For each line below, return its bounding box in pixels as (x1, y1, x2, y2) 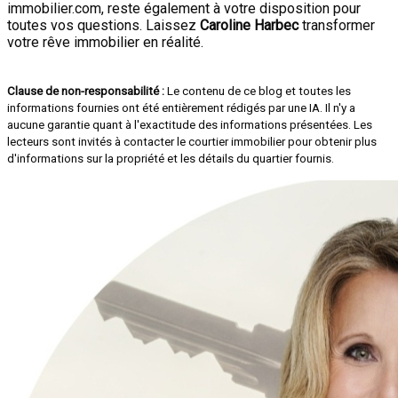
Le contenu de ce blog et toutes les (164, 84, 351, 98)
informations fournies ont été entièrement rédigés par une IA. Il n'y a (7, 101, 355, 115)
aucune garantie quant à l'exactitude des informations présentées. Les (7, 118, 372, 131)
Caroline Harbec (200, 17, 298, 34)
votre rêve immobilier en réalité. (7, 34, 203, 51)
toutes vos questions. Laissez (7, 17, 200, 34)
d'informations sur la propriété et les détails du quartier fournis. (7, 152, 334, 165)
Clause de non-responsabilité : (7, 84, 164, 98)
